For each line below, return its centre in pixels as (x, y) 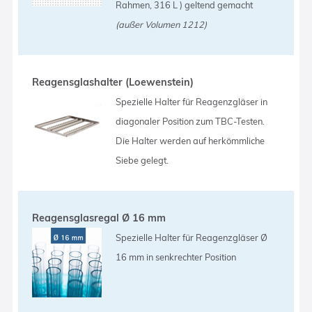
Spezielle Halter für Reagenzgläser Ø (192, 237)
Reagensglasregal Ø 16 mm (99, 218)
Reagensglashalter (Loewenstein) (113, 82)
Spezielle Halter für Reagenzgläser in (192, 101)
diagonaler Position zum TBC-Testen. (190, 121)
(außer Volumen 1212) (162, 24)
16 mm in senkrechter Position (176, 257)
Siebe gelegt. (142, 160)
